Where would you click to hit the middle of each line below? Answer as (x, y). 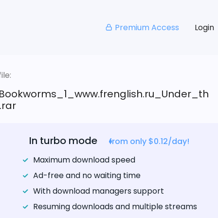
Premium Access (147, 27)
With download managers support (98, 191)
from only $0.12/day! (149, 142)
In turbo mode (63, 141)
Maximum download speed (84, 160)
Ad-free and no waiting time (87, 176)
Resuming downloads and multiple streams (115, 207)
